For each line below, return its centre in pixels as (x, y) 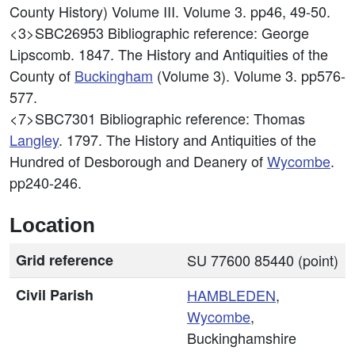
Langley (34, 139)
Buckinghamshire (242, 338)
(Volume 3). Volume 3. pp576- (249, 75)
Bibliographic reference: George (208, 32)
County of (42, 75)
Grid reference (65, 260)
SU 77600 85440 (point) (263, 260)
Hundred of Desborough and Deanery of (138, 161)
